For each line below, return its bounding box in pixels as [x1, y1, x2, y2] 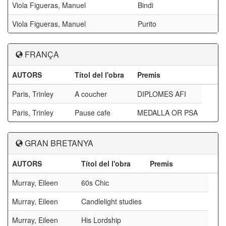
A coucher [75, 89, 107, 99]
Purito [138, 19, 156, 29]
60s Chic [81, 178, 109, 188]
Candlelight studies [81, 196, 142, 206]
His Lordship [81, 215, 121, 225]
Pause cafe [75, 107, 110, 118]
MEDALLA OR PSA [137, 107, 198, 118]
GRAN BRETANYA [25, 137, 93, 149]
